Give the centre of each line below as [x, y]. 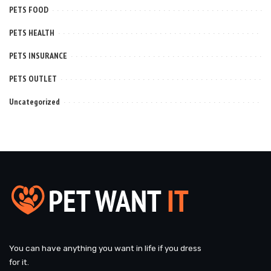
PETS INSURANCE [38, 55]
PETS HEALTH [32, 32]
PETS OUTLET [33, 78]
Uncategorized [34, 101]
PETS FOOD [29, 9]
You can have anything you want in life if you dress [105, 248]
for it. [19, 262]
